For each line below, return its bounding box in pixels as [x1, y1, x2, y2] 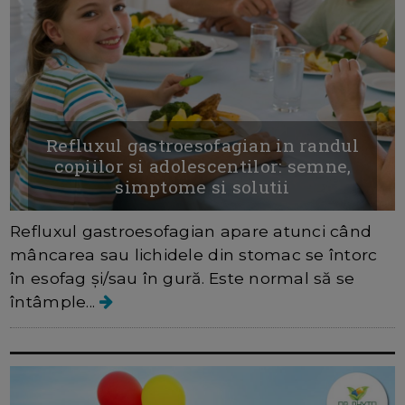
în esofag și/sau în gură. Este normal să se [10, 268, 355, 287]
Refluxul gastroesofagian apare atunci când [10, 221, 372, 240]
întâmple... [10, 291, 100, 311]
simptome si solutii [115, 174, 290, 198]
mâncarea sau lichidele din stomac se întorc [10, 244, 378, 264]
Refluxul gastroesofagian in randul [46, 133, 359, 156]
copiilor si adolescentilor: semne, [53, 154, 352, 177]
